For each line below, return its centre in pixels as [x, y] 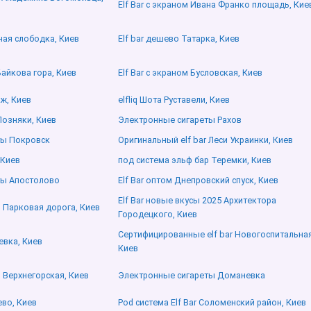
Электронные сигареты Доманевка [192, 276]
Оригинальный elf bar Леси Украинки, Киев [205, 140]
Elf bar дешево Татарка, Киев [179, 39]
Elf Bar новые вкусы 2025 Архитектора [197, 201]
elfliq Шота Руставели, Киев [174, 100]
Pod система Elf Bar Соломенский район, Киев [212, 303]
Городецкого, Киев [158, 215]
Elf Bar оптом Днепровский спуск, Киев [198, 180]
